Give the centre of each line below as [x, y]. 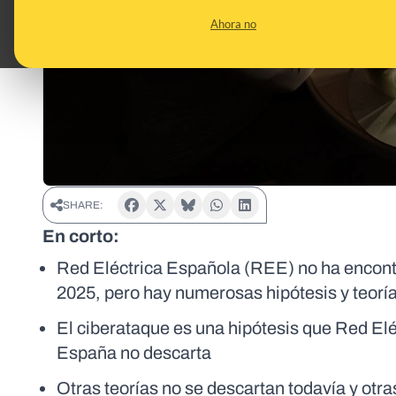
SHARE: [83, 206]
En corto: [81, 236]
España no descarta [134, 353]
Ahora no [233, 24]
